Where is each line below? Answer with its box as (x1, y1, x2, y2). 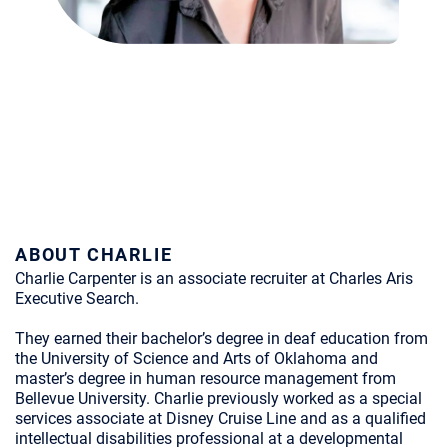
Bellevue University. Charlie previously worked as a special (15, 389, 422, 408)
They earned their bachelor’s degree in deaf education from (15, 329, 428, 348)
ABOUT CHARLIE (15, 244, 173, 265)
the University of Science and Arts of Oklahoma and (15, 349, 378, 368)
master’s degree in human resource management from (15, 369, 396, 388)
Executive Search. (15, 289, 139, 308)
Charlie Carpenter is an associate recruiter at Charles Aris (15, 269, 413, 288)
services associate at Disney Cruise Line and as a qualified (15, 409, 426, 428)
